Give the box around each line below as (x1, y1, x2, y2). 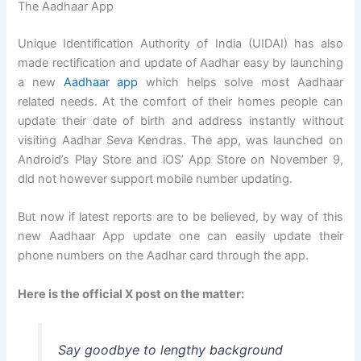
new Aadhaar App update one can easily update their (18, 229, 343, 244)
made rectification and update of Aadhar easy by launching (18, 56, 343, 71)
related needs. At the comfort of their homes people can (18, 94, 343, 110)
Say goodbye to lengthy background (57, 341, 283, 358)
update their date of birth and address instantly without (18, 114, 343, 129)
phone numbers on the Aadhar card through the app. (18, 248, 309, 263)
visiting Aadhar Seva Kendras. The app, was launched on (18, 133, 343, 148)
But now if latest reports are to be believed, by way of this (18, 210, 343, 225)
